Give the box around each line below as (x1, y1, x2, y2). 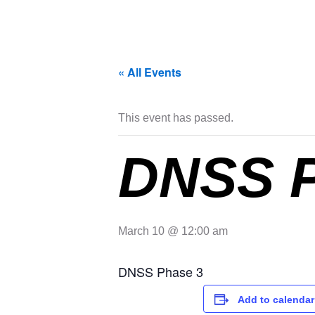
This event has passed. (118, 112, 233, 124)
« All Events (118, 64, 181, 80)
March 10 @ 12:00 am (118, 225, 228, 237)
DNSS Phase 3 (118, 262, 203, 281)
